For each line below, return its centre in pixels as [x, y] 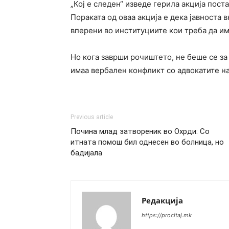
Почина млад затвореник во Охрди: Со [140, 131]
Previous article [92, 117]
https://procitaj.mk [167, 215]
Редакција [162, 200]
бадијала [86, 153]
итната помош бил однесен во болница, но [147, 142]
